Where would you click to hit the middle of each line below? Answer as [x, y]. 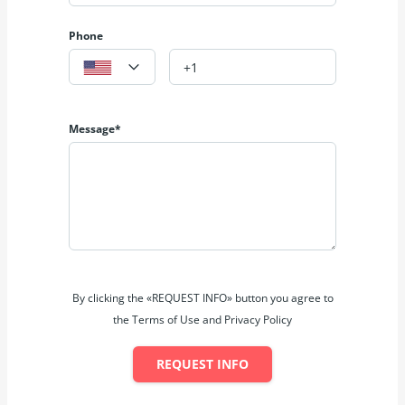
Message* [95, 129]
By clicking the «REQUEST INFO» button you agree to [202, 298]
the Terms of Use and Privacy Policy [202, 320]
